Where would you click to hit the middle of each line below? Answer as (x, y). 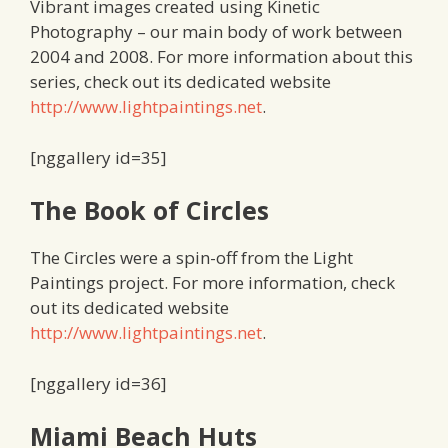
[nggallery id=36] (98, 383)
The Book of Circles (149, 210)
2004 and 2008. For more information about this (221, 57)
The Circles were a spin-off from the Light (191, 258)
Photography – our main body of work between (216, 32)
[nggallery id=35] (98, 157)
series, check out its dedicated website (180, 82)
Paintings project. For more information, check (212, 283)
